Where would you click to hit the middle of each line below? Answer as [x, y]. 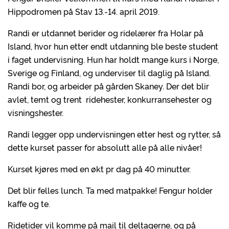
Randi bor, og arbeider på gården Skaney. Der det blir [108, 86]
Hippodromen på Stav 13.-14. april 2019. [84, 11]
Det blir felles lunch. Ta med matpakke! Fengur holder [110, 190]
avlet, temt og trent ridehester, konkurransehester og [110, 99]
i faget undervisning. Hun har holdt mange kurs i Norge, [113, 59]
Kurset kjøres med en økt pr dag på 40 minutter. [99, 169]
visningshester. [36, 112]
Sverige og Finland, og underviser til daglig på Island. [109, 73]
